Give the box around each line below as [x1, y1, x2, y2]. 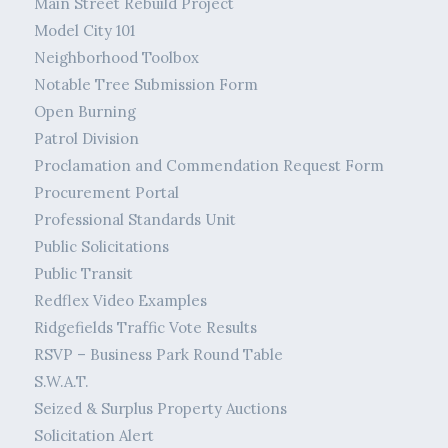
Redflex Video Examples [33, 291, 207, 311]
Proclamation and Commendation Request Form [33, 156, 384, 176]
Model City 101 [33, 21, 135, 41]
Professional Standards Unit [33, 210, 236, 230]
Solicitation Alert [33, 426, 154, 446]
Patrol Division [33, 129, 139, 149]
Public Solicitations [33, 237, 169, 257]
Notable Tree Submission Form [33, 75, 258, 95]
